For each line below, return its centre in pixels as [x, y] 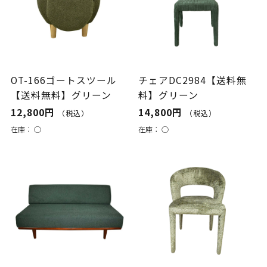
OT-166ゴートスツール [63, 80]
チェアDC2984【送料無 [193, 80]
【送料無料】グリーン [61, 95]
